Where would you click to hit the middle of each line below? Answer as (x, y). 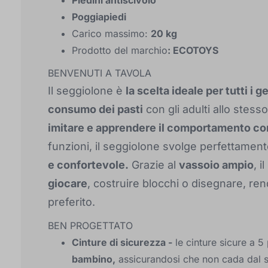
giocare (68, 183)
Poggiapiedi (99, 17)
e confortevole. (88, 165)
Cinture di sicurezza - (122, 242)
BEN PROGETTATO (90, 226)
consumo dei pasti (95, 109)
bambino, (94, 259)
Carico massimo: (111, 33)
